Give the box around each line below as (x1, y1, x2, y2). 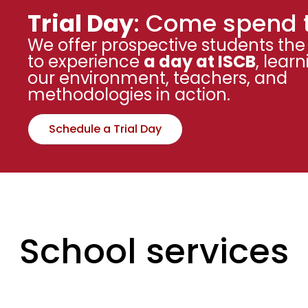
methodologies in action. (27, 83, 230, 107)
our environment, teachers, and (27, 67, 287, 90)
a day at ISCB (143, 50, 256, 74)
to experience (27, 50, 144, 74)
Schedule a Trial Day (48, 120, 162, 137)
